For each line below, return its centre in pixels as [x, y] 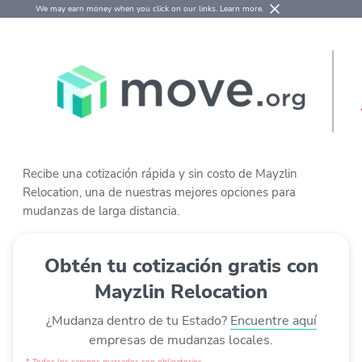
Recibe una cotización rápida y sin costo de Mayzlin [160, 174]
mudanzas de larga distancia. [101, 211]
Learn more [241, 9]
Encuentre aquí [273, 321]
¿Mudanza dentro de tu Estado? [138, 321]
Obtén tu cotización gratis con [181, 266]
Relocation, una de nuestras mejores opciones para [159, 192]
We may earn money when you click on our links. [128, 9]
